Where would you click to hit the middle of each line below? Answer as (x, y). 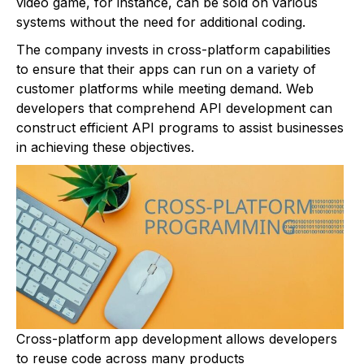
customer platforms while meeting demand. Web (165, 89)
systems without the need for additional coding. (161, 22)
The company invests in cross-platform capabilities (173, 50)
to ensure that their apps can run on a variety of (166, 69)
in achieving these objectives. (105, 147)
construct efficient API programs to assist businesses (180, 128)
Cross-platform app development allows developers (177, 338)
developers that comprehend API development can (174, 108)
